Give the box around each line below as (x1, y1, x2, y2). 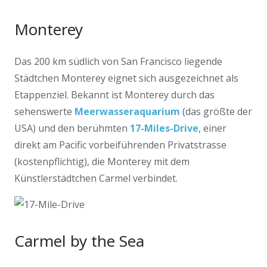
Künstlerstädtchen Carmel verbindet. (14, 172, 178, 185)
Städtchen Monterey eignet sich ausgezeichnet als (14, 72, 238, 85)
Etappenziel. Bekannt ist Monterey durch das (14, 88, 215, 101)
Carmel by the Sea (14, 230, 144, 252)
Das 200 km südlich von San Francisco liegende (14, 55, 222, 68)
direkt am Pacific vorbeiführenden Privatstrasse (14, 138, 226, 151)
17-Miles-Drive (130, 122, 198, 135)
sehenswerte (14, 105, 74, 118)
